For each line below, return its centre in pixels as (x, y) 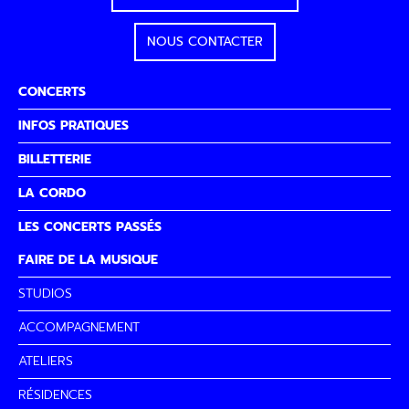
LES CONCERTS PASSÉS (90, 227)
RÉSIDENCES (55, 395)
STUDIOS (45, 294)
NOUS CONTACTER (204, 42)
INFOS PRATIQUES (73, 126)
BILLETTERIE (55, 160)
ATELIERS (46, 362)
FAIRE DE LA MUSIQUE (88, 260)
